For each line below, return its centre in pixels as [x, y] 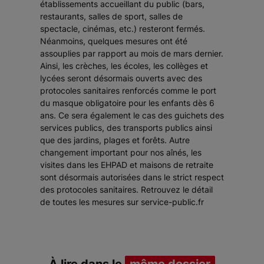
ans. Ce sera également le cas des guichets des [132, 115]
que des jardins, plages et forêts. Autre [115, 140]
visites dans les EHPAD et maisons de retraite [127, 165]
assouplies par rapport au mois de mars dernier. [132, 54]
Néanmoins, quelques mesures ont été [114, 41]
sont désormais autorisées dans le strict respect [132, 177]
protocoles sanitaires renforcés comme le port [128, 91]
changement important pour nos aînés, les [121, 153]
